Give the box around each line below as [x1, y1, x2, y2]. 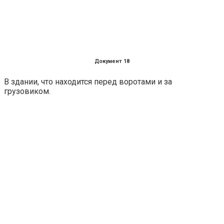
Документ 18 [94, 57, 129, 64]
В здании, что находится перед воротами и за [4, 76, 172, 86]
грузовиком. [4, 86, 50, 96]
